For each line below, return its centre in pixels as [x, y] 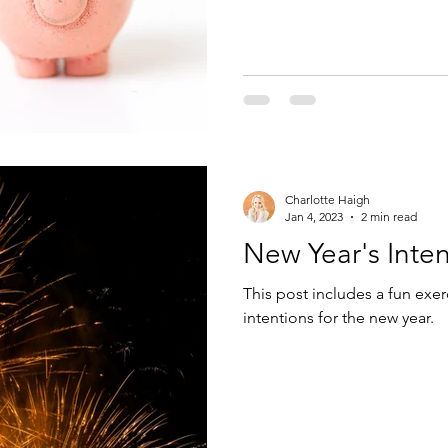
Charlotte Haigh [327, 199]
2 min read [389, 216]
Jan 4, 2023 [314, 216]
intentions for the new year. [338, 317]
